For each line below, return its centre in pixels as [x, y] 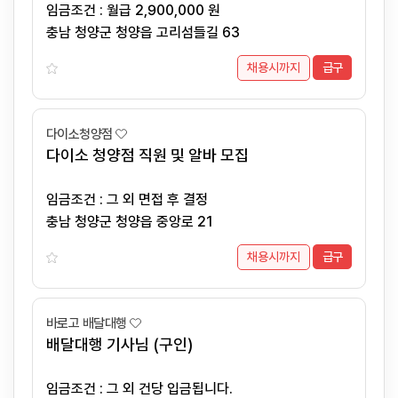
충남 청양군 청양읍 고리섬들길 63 [143, 32]
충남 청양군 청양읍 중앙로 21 [130, 222]
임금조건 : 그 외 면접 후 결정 [173, 199]
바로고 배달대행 [87, 323]
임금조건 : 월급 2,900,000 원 [178, 10]
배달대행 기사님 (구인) [119, 344]
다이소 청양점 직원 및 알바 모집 [147, 155]
